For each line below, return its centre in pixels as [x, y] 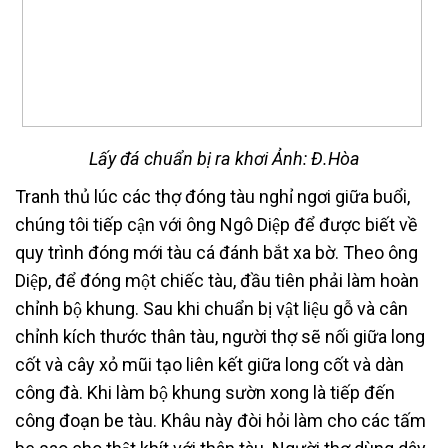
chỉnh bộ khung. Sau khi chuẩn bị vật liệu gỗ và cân [211, 308]
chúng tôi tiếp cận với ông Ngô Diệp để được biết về [216, 224]
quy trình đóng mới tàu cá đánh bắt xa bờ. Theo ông [216, 252]
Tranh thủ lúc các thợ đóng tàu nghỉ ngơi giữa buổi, [212, 196]
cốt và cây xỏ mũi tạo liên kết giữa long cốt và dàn [209, 364]
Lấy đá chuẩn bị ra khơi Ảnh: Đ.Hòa [224, 158]
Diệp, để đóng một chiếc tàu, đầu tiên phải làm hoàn [217, 280]
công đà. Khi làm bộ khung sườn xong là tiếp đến [205, 392]
